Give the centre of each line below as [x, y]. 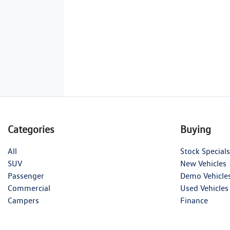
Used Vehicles [204, 188]
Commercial [29, 188]
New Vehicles [203, 163]
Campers [23, 200]
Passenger [26, 176]
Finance [194, 200]
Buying [196, 129]
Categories [31, 129]
